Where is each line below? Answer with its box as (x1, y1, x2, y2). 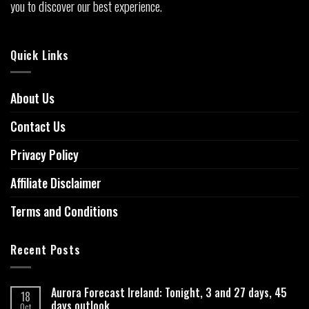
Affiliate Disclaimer (10, 174, 101, 192)
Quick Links (10, 46, 69, 63)
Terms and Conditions (10, 202, 118, 221)
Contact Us (10, 117, 66, 136)
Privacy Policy (10, 146, 79, 164)
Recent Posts (10, 241, 81, 259)
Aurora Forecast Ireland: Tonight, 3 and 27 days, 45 (51, 283, 287, 301)
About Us (10, 89, 54, 108)
